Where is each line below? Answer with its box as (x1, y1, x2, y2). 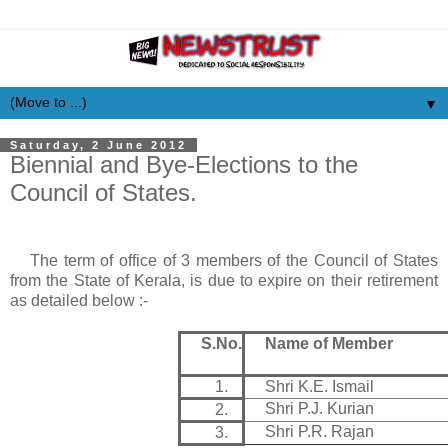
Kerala (134, 271, 182, 289)
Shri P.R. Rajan (265, 422, 374, 440)
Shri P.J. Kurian (265, 399, 374, 417)
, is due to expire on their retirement (181, 271, 439, 289)
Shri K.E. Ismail (265, 377, 374, 395)
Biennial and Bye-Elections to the (10, 151, 358, 178)
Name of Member (265, 334, 393, 352)
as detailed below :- (10, 291, 148, 309)
